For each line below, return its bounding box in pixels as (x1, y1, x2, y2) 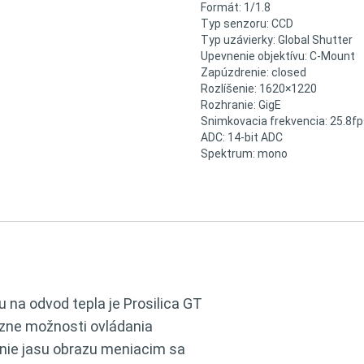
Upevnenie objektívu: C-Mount (200, 50, 355, 63)
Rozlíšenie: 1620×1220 (200, 82, 317, 95)
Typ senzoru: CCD (200, 17, 293, 30)
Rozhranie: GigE (200, 98, 281, 111)
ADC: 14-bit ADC (200, 131, 283, 144)
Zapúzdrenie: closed (200, 66, 306, 79)
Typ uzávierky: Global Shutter (200, 33, 353, 46)
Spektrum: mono (200, 147, 288, 160)
